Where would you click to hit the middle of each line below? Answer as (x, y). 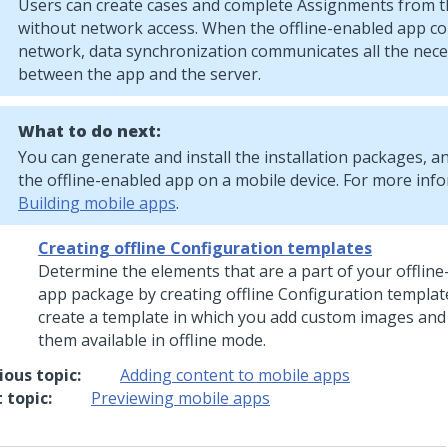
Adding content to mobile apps (235, 375)
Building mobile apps (97, 203)
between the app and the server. (139, 74)
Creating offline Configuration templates (205, 248)
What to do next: (89, 131)
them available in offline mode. (152, 340)
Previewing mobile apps (180, 398)
